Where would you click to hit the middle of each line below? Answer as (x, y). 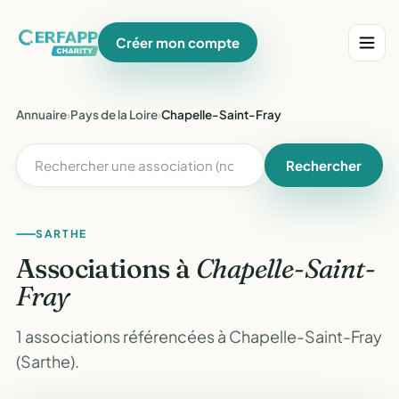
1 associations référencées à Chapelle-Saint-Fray (199, 336)
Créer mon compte (178, 42)
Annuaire (41, 114)
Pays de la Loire (114, 114)
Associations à (106, 269)
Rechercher (324, 165)
